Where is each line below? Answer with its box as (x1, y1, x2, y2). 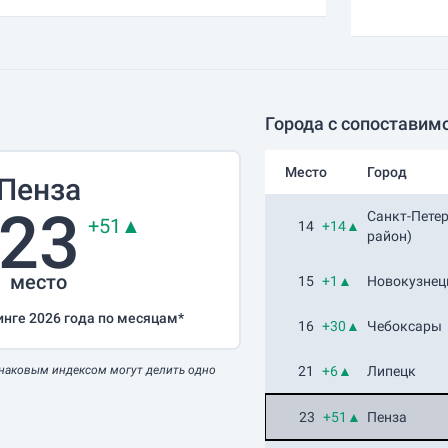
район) (367, 228, 413, 244)
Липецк (367, 363, 417, 379)
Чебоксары (367, 318, 443, 334)
